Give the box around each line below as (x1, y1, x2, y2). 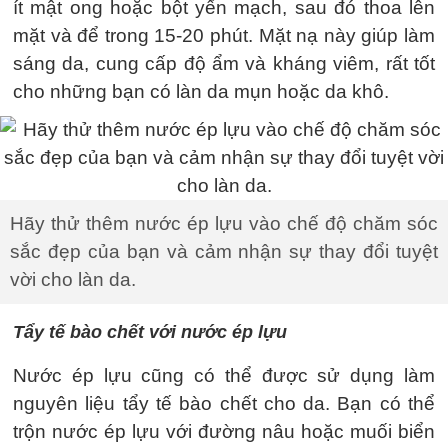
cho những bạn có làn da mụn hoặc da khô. (13, 80, 389, 102)
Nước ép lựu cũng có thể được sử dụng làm (13, 364, 435, 386)
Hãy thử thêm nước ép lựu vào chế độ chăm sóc (10, 212, 438, 234)
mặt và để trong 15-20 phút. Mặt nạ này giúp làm (13, 24, 435, 46)
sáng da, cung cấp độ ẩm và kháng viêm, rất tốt (13, 52, 435, 74)
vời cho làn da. (10, 268, 136, 290)
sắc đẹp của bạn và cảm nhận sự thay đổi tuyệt (10, 240, 438, 262)
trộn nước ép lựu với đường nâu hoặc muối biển (13, 420, 435, 442)
